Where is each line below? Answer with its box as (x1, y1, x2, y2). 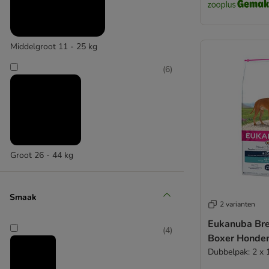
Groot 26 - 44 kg (10, 150, 73, 161)
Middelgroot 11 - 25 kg (10, 41, 97, 52)
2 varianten (220, 199, 255, 209)
